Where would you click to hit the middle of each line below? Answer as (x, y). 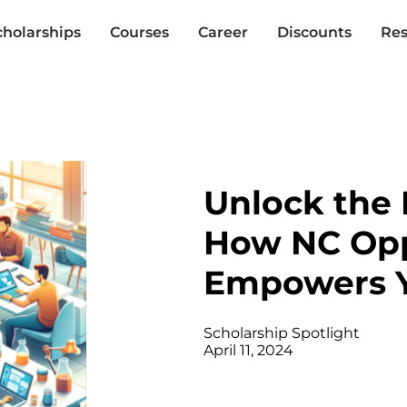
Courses (139, 32)
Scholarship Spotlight (282, 333)
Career (223, 32)
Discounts (314, 32)
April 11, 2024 (248, 351)
